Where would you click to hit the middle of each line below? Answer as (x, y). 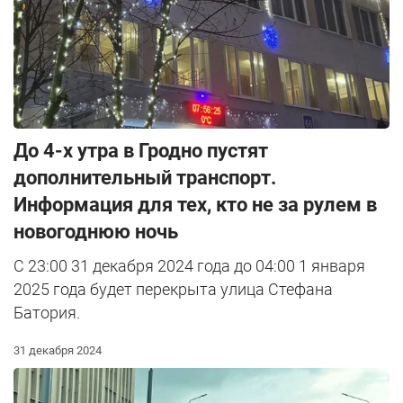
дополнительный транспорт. (145, 178)
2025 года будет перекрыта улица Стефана (173, 290)
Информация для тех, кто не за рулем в (195, 205)
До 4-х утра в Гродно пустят (141, 151)
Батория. (47, 313)
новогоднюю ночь (96, 232)
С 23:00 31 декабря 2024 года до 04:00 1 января (189, 266)
